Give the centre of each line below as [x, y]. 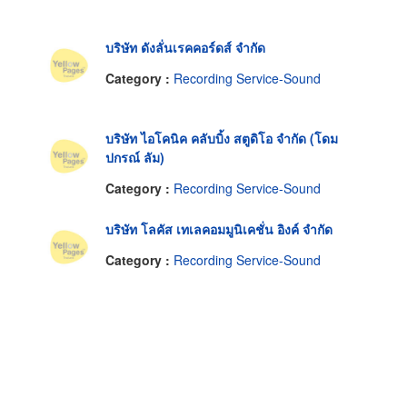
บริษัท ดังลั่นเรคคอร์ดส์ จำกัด [185, 48]
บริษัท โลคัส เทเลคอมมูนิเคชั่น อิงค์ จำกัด [219, 229]
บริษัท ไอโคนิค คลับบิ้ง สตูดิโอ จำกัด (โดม [222, 139]
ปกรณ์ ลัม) [135, 158]
